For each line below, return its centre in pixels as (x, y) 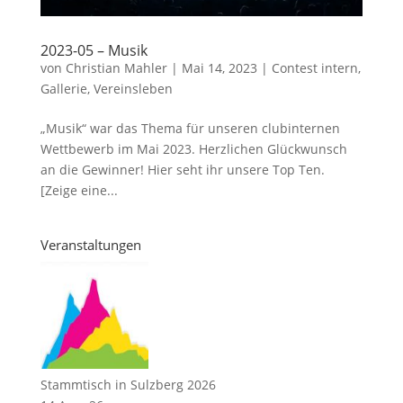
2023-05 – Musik (94, 50)
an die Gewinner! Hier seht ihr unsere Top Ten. (182, 169)
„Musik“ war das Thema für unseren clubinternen (190, 128)
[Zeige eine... (79, 190)
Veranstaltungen (90, 244)
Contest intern (314, 67)
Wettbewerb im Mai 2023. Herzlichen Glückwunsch (193, 148)
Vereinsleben (133, 88)
